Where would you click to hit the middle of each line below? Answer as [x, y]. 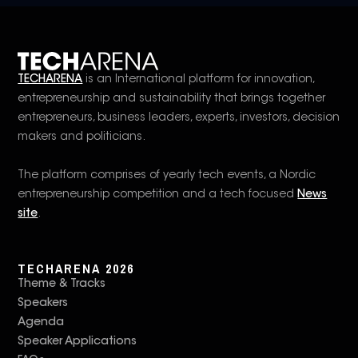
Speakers [43, 304]
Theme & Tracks [62, 284]
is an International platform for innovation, [199, 80]
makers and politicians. [82, 137]
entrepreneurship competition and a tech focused [158, 195]
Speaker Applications [78, 342]
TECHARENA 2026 [76, 268]
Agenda [41, 323]
